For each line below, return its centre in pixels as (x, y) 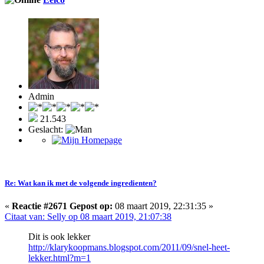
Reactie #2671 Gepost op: (62, 206)
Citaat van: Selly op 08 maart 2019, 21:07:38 (88, 216)
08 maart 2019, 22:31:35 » (163, 206)
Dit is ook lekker (59, 236)
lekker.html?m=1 (60, 258)
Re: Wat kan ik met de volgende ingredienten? (81, 183)
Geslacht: (47, 129)
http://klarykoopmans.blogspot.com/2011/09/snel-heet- (129, 247)
